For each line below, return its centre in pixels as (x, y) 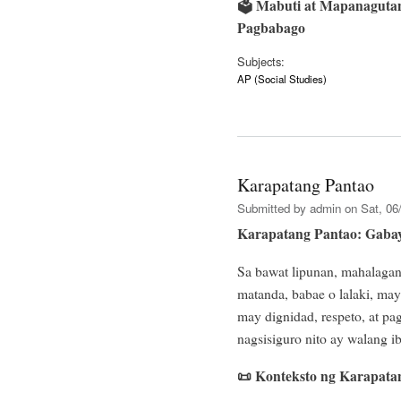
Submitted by (273, 209)
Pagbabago (271, 27)
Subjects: (261, 62)
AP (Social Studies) (282, 79)
